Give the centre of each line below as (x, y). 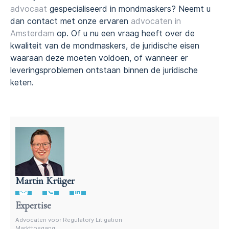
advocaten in (156, 21)
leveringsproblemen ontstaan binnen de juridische (104, 70)
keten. (22, 82)
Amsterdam (32, 33)
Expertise (33, 206)
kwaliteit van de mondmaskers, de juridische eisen (105, 45)
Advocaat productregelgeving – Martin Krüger (80, 184)
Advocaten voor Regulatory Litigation (69, 220)
